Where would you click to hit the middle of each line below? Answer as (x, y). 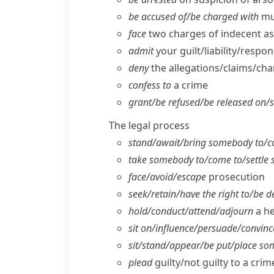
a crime (190, 85)
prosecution (235, 177)
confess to (150, 85)
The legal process (149, 125)
